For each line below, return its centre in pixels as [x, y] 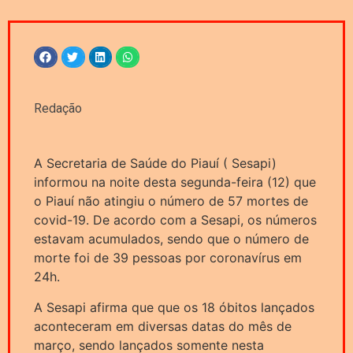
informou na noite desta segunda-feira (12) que [175, 182]
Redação [58, 109]
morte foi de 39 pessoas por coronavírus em [168, 258]
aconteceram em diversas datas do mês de [163, 326]
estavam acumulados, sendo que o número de [171, 239]
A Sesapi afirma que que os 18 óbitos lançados [174, 307]
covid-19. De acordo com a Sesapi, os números [175, 220]
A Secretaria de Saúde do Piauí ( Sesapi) [155, 163]
